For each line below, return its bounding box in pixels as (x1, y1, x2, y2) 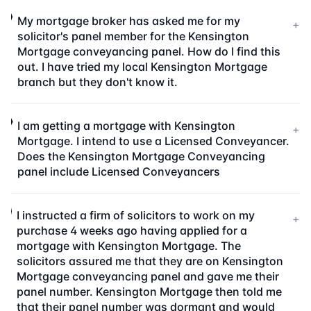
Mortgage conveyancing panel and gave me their (16, 269, 279, 283)
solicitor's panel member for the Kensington (17, 29, 249, 43)
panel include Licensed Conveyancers (17, 165, 221, 178)
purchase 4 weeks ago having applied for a (16, 224, 247, 237)
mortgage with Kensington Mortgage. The (16, 239, 241, 253)
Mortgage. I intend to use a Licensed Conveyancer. (17, 134, 290, 148)
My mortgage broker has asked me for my (17, 14, 240, 28)
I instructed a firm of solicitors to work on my (16, 208, 255, 222)
